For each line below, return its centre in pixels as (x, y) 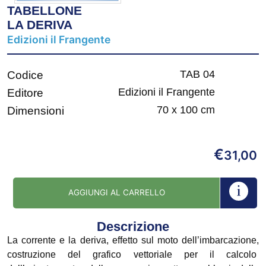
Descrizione (133, 227)
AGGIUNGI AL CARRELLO (116, 193)
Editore (25, 93)
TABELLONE (45, 11)
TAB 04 (197, 75)
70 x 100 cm (186, 110)
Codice (25, 75)
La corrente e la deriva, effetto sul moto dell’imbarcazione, (133, 240)
